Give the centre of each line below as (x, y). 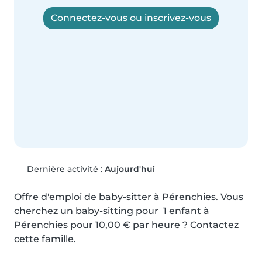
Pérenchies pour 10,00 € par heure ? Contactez (126, 225)
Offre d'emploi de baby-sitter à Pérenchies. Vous (129, 197)
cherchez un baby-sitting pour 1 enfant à (112, 211)
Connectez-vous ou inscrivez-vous (131, 18)
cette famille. (45, 239)
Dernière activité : (64, 169)
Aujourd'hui (130, 169)
